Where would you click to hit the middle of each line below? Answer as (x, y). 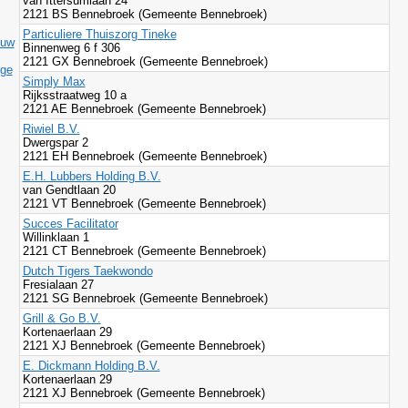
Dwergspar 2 (57, 143)
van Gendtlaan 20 (69, 190)
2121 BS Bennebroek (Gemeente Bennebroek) (144, 14)
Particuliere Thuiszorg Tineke (99, 34)
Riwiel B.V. (51, 129)
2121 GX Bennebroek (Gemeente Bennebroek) (145, 61)
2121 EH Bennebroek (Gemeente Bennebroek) (144, 156)
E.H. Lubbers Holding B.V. (92, 176)
